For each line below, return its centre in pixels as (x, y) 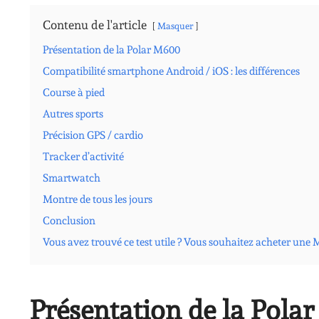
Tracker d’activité (83, 156)
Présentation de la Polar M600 (111, 49)
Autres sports (73, 114)
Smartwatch (72, 178)
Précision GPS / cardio (93, 135)
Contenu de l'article (95, 25)
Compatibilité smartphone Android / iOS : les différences (171, 71)
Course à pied (74, 92)
